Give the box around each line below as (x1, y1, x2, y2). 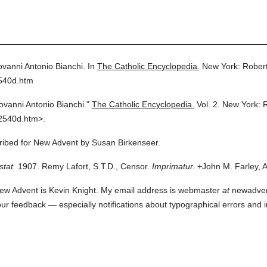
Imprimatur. (151, 162, 195, 171)
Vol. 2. (196, 100, 220, 109)
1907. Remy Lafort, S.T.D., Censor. (15, 162, 150, 171)
